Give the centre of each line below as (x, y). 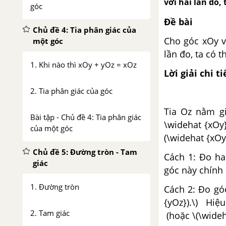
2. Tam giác (50, 213)
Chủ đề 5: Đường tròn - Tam (85, 152)
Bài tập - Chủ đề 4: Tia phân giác (86, 117)
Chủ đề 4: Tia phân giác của (84, 30)
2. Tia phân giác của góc (71, 91)
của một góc (51, 128)
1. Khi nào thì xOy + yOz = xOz (83, 65)
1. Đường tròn (55, 187)
